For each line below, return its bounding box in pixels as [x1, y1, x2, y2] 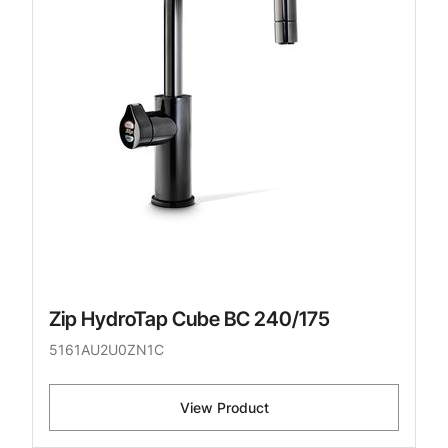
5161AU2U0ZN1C [49, 341, 164, 359]
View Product [179, 399, 269, 417]
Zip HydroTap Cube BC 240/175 [49, 307, 330, 332]
